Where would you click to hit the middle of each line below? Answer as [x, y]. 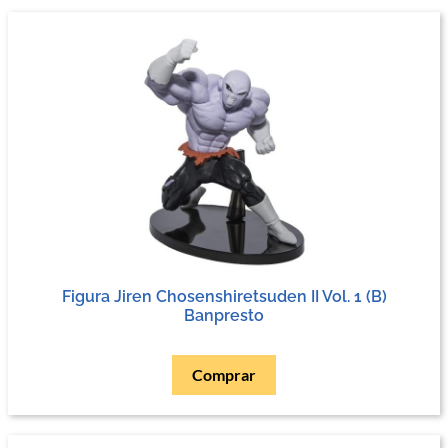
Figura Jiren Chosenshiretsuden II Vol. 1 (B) [224, 296]
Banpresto [224, 315]
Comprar [224, 374]
